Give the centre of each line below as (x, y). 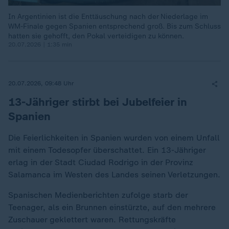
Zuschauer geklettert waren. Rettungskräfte (92, 219)
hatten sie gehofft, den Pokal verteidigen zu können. (96, 36)
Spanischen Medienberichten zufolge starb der (98, 195)
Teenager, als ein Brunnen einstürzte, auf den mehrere (112, 207)
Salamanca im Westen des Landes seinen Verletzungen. (114, 174)
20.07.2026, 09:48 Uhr (41, 84)
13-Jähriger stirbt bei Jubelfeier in (98, 102)
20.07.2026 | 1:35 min (40, 44)
